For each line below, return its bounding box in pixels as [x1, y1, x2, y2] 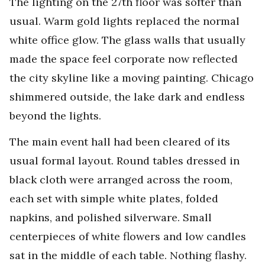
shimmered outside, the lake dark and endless [9, 90, 245, 104]
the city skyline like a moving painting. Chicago [9, 71, 254, 85]
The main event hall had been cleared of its [9, 135, 230, 148]
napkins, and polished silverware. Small [9, 211, 212, 224]
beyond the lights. [9, 109, 101, 122]
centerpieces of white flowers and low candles [9, 230, 246, 243]
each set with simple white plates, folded [9, 192, 218, 205]
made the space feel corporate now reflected [9, 52, 238, 66]
